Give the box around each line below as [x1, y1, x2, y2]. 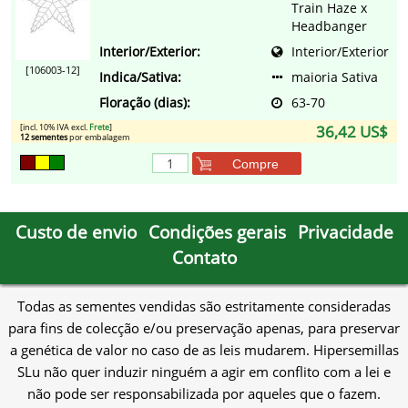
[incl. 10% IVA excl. [20, 121, 89, 134]
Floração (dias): [99, 94, 190, 112]
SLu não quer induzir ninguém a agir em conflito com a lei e [17, 362, 391, 382]
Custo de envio [15, 219, 137, 245]
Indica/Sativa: [99, 68, 181, 87]
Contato [171, 245, 237, 270]
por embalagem [67, 131, 129, 144]
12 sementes [20, 131, 67, 144]
